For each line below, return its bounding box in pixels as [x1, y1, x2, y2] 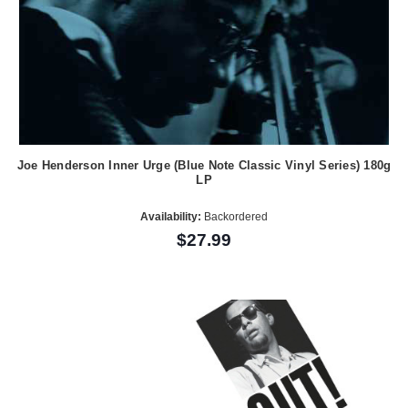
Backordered [201, 210, 268, 224]
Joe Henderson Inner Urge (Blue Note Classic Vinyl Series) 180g [16, 158, 392, 173]
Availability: [140, 210, 201, 224]
